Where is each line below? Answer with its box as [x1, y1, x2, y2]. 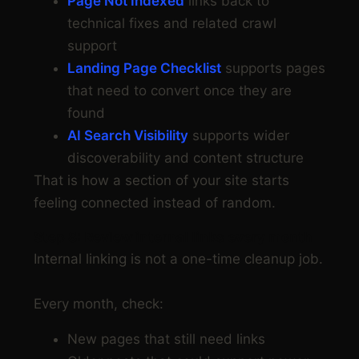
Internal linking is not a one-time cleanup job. [34, 251, 323, 268]
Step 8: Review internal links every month [34, 229, 313, 246]
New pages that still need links [67, 331, 265, 348]
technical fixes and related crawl [67, 15, 276, 32]
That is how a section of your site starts [34, 172, 289, 189]
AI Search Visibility [67, 127, 188, 144]
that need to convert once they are [67, 83, 292, 99]
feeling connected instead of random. [34, 195, 276, 212]
